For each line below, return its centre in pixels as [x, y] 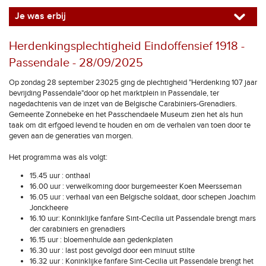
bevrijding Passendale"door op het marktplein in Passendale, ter [114, 93]
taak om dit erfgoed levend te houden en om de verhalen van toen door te [130, 125]
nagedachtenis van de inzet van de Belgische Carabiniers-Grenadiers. [123, 104]
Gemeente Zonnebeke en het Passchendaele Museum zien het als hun [126, 115]
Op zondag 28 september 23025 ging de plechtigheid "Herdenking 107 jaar [133, 83]
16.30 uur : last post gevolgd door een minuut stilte [112, 251]
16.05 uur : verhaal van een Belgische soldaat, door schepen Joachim [143, 197]
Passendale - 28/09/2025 [76, 63]
